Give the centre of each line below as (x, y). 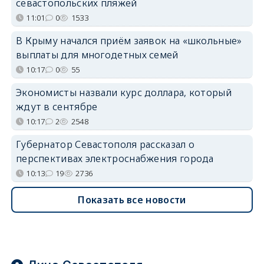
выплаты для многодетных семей (97, 55)
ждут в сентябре (57, 106)
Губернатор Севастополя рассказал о (105, 144)
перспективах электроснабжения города (115, 158)
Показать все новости (132, 199)
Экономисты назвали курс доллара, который (123, 92)
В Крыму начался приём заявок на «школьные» (129, 40)
